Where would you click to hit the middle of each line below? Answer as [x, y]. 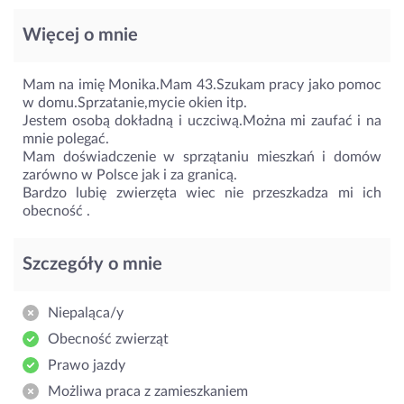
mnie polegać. [66, 138]
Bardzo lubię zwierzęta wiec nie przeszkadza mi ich [202, 193]
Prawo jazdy [87, 365]
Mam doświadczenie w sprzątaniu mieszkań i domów [202, 156]
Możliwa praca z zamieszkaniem [148, 391]
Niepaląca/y [86, 312]
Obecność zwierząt [108, 339]
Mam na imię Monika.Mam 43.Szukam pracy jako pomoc [202, 84]
